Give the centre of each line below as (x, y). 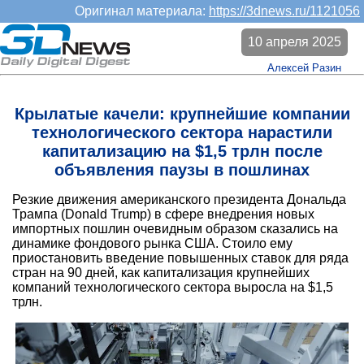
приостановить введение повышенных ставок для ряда (180, 258)
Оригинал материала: (142, 11)
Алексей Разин (304, 68)
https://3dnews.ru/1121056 (284, 11)
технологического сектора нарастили (182, 133)
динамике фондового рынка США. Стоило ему (152, 244)
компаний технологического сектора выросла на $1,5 (173, 288)
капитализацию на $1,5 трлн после (182, 152)
